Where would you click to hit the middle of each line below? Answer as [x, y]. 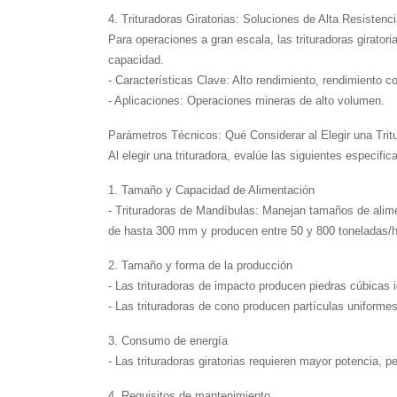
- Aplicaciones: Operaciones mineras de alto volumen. [246, 101]
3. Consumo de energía [168, 341]
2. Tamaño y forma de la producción [200, 266]
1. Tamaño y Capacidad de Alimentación [211, 191]
